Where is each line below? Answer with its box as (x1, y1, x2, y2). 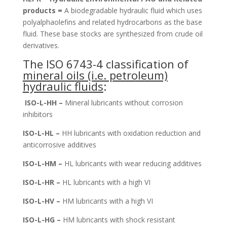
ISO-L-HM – (22, 158, 64, 168)
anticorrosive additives (22, 139, 96, 149)
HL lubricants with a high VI (62, 177, 150, 187)
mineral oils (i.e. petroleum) (22, 67, 168, 83)
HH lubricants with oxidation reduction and (61, 128, 201, 138)
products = (22, 5, 64, 15)
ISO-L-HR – (22, 177, 62, 187)
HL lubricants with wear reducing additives (64, 158, 202, 168)
